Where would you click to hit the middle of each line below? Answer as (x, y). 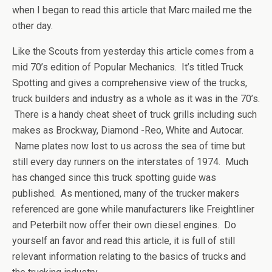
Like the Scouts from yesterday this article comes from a (133, 51)
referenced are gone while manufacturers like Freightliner (133, 209)
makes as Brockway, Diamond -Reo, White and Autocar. (128, 130)
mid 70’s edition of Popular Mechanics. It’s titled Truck (128, 67)
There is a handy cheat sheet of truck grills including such (134, 114)
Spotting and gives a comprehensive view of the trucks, (130, 83)
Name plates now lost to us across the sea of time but (129, 146)
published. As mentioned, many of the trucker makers (126, 193)
